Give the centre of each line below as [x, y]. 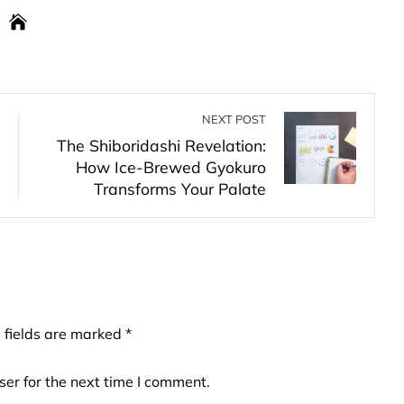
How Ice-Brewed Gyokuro [171, 167]
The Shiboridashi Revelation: [161, 145]
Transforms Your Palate [180, 188]
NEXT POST [234, 119]
